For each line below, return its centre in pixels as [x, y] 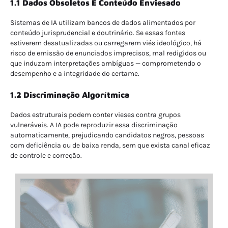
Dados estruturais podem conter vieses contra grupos [95, 115]
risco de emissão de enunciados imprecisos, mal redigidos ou [108, 53]
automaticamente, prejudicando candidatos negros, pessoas [107, 135]
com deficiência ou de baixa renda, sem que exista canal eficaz [110, 146]
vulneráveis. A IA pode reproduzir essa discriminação [94, 125]
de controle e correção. [46, 156]
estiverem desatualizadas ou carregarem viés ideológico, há [106, 43]
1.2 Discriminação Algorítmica [70, 95]
